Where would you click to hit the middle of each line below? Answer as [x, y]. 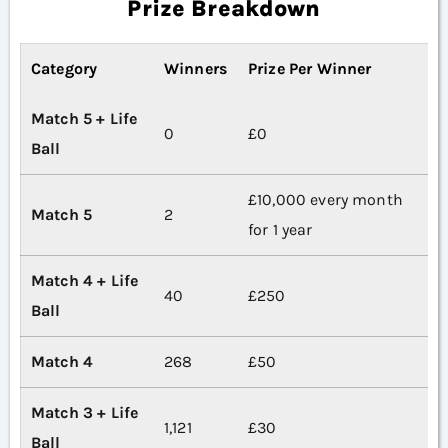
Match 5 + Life [84, 119]
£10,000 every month [325, 200]
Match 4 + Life [85, 281]
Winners [196, 69]
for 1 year [280, 230]
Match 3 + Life [85, 413]
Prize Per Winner [310, 69]
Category [64, 69]
